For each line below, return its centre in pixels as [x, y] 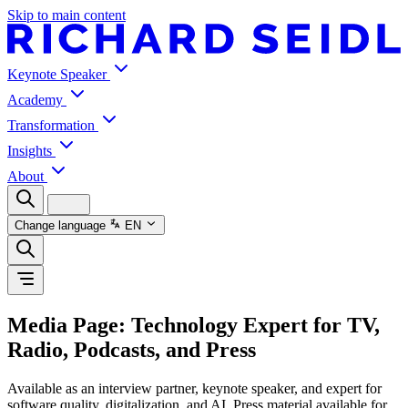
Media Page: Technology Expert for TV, [194, 325]
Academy [37, 99]
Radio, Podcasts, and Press [132, 349]
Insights [31, 150]
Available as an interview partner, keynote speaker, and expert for [194, 388]
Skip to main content [66, 15]
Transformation [53, 125]
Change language [60, 226]
